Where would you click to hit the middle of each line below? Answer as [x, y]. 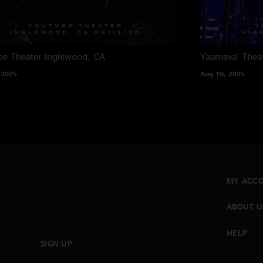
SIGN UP [56, 244]
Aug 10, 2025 [223, 73]
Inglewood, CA [75, 56]
